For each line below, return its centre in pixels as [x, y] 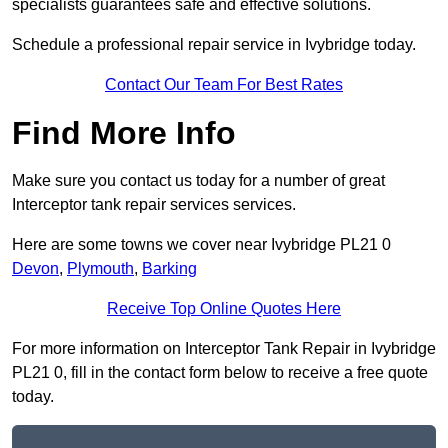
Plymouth [100, 269]
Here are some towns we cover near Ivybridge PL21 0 [201, 245]
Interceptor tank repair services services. [154, 205]
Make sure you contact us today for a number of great [198, 181]
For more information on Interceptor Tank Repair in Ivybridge [224, 349]
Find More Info [124, 133]
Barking [169, 269]
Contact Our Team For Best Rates [224, 85]
